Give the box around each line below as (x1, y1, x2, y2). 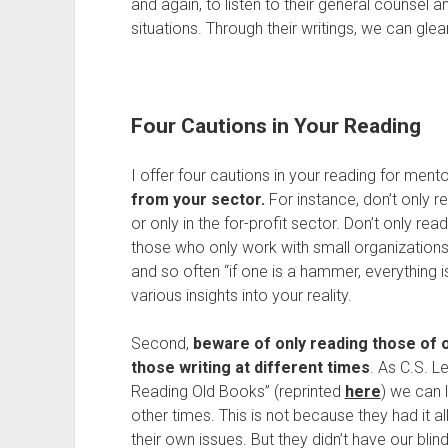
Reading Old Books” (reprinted (130, 382, 345, 401)
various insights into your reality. (130, 286, 352, 305)
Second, (130, 334, 193, 353)
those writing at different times (130, 358, 370, 377)
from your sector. (130, 190, 265, 209)
